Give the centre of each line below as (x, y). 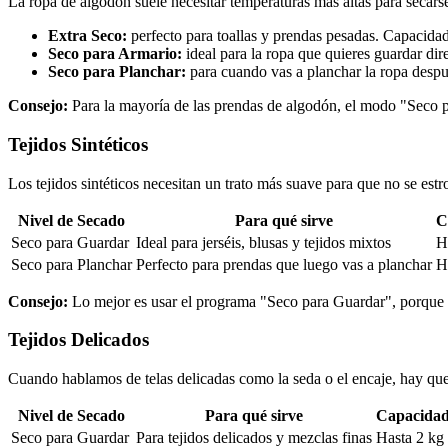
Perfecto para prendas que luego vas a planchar (284, 264)
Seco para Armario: (115, 54)
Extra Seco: (87, 36)
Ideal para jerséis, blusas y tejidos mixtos (263, 242)
